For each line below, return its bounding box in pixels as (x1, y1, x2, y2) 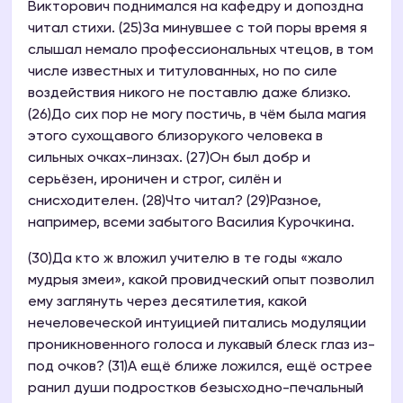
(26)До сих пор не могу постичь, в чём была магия (28, 108, 366, 123)
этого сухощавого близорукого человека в (28, 130, 323, 145)
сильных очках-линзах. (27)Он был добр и (28, 151, 310, 166)
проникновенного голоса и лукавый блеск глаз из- (28, 338, 375, 354)
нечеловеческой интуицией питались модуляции (28, 317, 366, 332)
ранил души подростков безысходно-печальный (28, 381, 363, 397)
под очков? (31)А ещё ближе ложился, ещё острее (28, 360, 372, 375)
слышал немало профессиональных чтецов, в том (28, 43, 373, 58)
